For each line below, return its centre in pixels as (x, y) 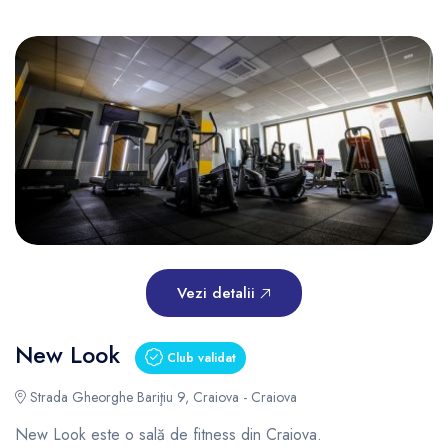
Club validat (199, 358)
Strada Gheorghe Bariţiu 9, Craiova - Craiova (161, 397)
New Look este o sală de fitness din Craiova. (171, 434)
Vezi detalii (218, 293)
